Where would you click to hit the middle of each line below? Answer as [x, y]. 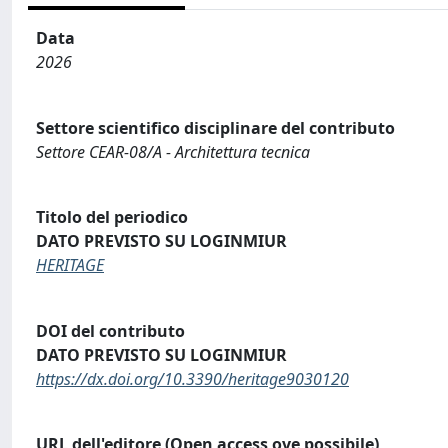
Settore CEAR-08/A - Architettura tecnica [173, 151]
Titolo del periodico [112, 217]
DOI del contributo [110, 330]
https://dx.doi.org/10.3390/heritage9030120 [192, 378]
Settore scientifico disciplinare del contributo [215, 127]
